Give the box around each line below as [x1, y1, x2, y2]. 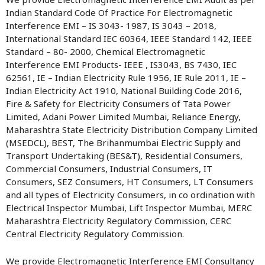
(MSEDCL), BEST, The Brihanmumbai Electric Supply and [6, 137, 241, 148]
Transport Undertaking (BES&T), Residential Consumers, [6, 150, 243, 161]
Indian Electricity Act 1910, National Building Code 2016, [6, 85, 242, 96]
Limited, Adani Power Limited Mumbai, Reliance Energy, [6, 111, 241, 122]
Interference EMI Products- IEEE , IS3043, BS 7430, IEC [6, 59, 237, 70]
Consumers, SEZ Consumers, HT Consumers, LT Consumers [6, 176, 253, 188]
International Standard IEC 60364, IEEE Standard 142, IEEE [6, 33, 252, 44]
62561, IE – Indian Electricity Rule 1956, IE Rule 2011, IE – [6, 72, 246, 83]
